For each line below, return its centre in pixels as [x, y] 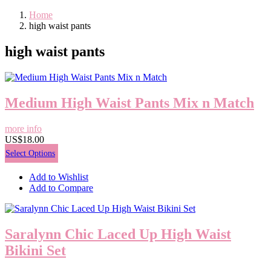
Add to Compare [61, 188]
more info [23, 128]
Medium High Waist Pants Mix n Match [129, 103]
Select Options [30, 153]
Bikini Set [35, 250]
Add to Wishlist [59, 177]
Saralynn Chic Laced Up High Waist [118, 234]
